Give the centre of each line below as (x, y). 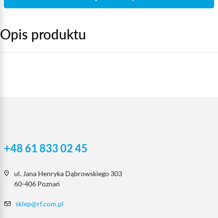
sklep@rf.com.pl (40, 204)
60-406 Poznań (37, 184)
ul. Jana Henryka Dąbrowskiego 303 (68, 173)
